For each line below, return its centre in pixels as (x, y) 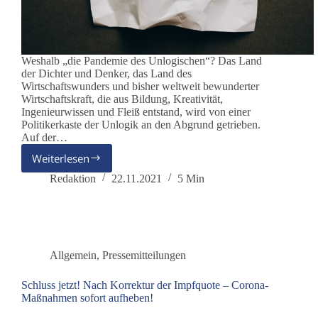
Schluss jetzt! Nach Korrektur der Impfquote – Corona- (145, 285)
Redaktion (73, 178)
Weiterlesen (61, 158)
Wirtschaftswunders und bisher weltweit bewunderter (140, 86)
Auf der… (44, 137)
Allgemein (73, 255)
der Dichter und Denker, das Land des (106, 73)
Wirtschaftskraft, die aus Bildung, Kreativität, (122, 99)
